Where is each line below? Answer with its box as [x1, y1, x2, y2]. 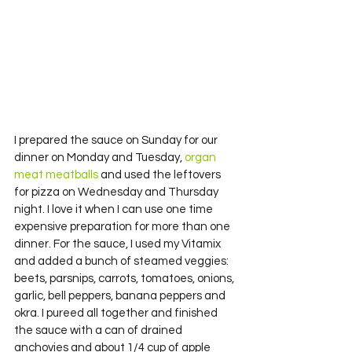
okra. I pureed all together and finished [14, 307, 220, 320]
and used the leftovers [101, 169, 223, 181]
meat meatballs [14, 169, 101, 181]
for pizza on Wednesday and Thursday [14, 186, 221, 199]
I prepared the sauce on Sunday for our [14, 134, 220, 147]
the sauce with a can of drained [14, 324, 185, 337]
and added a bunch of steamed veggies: [14, 255, 231, 268]
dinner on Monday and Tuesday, [14, 152, 185, 164]
